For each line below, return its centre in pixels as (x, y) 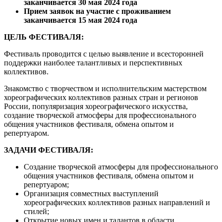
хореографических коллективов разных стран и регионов (101, 97)
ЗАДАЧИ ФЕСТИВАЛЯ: (49, 150)
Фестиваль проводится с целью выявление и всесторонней (104, 54)
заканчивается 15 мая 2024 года (81, 20)
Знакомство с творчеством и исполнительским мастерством (105, 88)
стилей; (36, 211)
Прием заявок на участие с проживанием (97, 11)
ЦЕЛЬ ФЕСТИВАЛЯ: (44, 37)
